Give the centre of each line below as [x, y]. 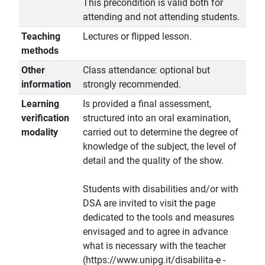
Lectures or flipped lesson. [137, 37]
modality [40, 132]
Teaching [41, 37]
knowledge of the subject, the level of [160, 147]
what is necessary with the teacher [154, 246]
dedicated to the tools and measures [159, 218]
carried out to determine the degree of [161, 132]
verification [45, 118]
